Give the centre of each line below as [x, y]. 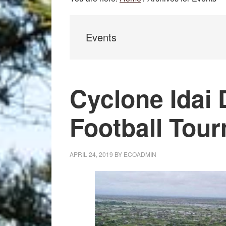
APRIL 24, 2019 [91, 154]
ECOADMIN [140, 154]
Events [101, 37]
